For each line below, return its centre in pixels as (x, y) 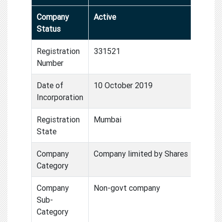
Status (49, 28)
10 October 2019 (123, 85)
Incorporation (60, 97)
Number (50, 63)
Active (105, 17)
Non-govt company (127, 188)
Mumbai (108, 119)
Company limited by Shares (141, 153)
